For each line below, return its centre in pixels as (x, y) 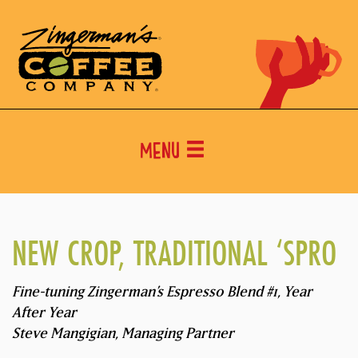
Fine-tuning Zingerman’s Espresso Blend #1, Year (162, 292)
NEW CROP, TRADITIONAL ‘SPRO (174, 253)
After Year (44, 312)
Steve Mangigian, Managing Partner (123, 333)
